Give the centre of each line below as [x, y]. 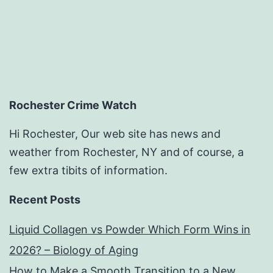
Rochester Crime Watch [73, 105]
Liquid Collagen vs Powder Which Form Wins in [130, 230]
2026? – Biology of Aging [74, 250]
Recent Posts [45, 200]
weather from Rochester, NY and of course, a [126, 152]
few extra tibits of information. [88, 171]
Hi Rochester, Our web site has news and [115, 134]
